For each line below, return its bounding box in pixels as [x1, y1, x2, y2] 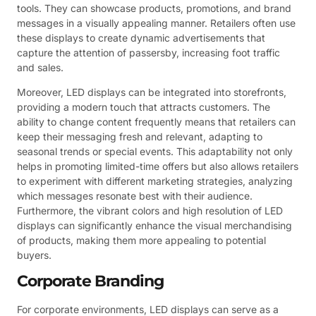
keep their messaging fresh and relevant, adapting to [17, 130, 262, 143]
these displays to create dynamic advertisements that [17, 31, 265, 44]
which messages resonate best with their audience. [17, 190, 253, 202]
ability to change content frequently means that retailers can [17, 116, 296, 128]
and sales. [17, 61, 63, 73]
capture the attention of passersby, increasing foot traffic [17, 46, 280, 59]
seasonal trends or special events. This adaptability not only [17, 145, 293, 158]
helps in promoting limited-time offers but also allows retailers [17, 160, 298, 173]
